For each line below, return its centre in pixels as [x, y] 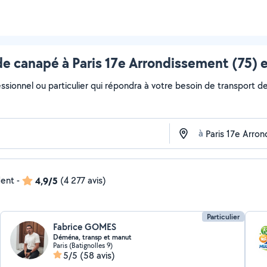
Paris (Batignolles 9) [83, 245]
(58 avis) [98, 255]
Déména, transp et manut [93, 237]
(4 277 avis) [83, 180]
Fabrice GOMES [85, 227]
